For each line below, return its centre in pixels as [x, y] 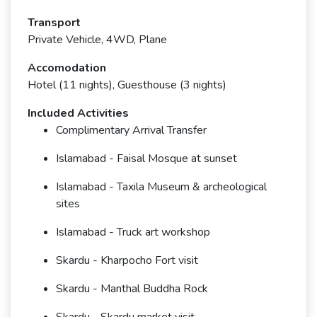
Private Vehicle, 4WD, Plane [97, 40]
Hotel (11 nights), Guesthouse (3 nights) [127, 85]
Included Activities [78, 114]
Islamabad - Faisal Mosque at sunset [146, 159]
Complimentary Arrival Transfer [131, 131]
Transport [54, 23]
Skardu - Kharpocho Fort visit [127, 261]
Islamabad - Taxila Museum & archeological [161, 187]
